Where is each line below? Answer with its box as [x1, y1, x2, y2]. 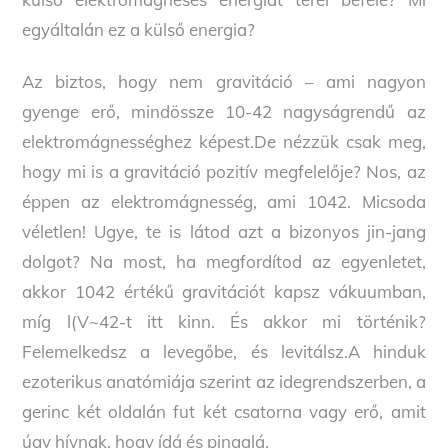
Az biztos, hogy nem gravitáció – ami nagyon [22, 71, 426, 93]
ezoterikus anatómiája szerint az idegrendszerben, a [22, 371, 426, 393]
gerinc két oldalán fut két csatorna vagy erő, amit [22, 401, 426, 423]
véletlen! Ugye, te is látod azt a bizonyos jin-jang [22, 221, 426, 243]
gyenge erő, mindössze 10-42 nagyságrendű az [22, 101, 426, 123]
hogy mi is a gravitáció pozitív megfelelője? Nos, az [22, 161, 426, 183]
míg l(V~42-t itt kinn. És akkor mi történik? [22, 311, 426, 333]
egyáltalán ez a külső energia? [22, 19, 256, 41]
